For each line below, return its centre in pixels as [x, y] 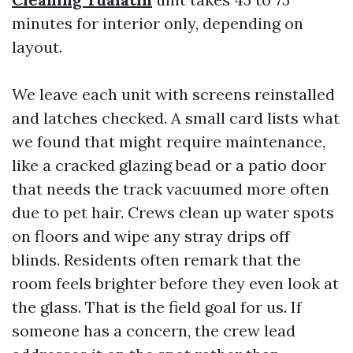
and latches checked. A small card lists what [176, 118]
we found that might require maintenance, [169, 141]
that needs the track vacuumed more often [171, 189]
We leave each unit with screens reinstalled [173, 94]
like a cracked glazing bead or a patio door [169, 165]
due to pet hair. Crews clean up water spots [173, 212]
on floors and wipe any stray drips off [151, 236]
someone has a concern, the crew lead [154, 331]
